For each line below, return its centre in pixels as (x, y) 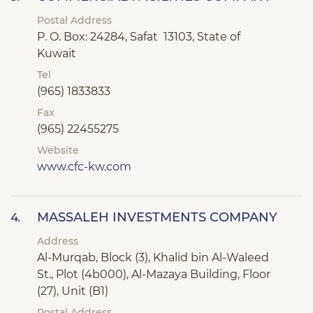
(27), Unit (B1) (73, 291)
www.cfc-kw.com (84, 167)
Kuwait (57, 53)
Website (58, 150)
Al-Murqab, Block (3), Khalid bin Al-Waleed (153, 257)
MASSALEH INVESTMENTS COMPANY (157, 217)
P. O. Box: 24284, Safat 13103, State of (139, 37)
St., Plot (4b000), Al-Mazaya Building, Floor (154, 274)
